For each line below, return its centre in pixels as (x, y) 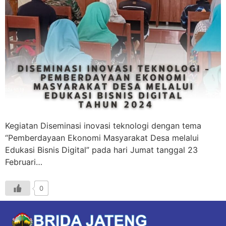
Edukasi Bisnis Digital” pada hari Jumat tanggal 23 (101, 150)
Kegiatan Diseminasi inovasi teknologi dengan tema (103, 125)
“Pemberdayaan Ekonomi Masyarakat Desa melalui (102, 137)
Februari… (24, 162)
